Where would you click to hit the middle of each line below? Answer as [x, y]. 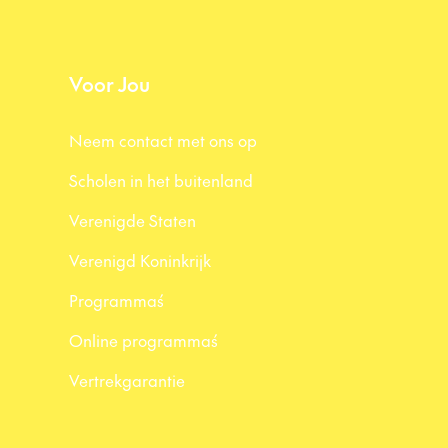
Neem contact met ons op [163, 140]
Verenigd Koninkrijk [140, 260]
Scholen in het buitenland [161, 180]
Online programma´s [143, 340]
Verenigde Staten [132, 220]
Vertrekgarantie [127, 380]
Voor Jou [109, 84]
